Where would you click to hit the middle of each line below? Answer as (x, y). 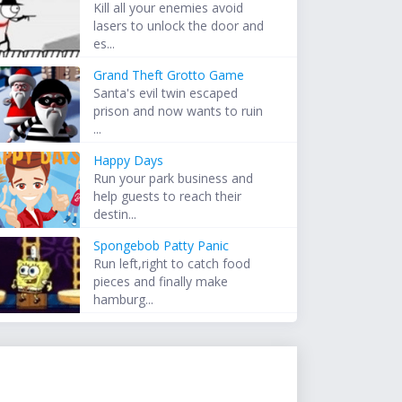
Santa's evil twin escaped (166, 93)
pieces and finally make (161, 282)
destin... (115, 214)
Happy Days (129, 161)
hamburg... (124, 300)
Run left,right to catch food (172, 264)
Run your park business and (174, 179)
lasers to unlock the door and (179, 26)
